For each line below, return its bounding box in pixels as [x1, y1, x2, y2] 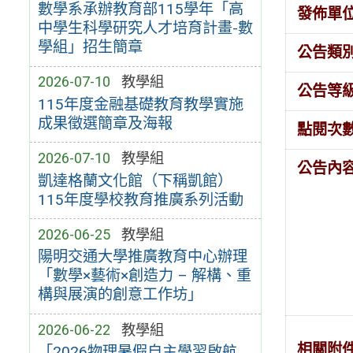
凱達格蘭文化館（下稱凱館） [37, 171, 232, 190]
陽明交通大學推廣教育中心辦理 [37, 247, 247, 266]
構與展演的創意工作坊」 [37, 285, 203, 304]
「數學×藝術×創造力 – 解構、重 [37, 266, 251, 285]
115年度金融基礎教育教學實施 [37, 95, 243, 113]
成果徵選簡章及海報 [37, 113, 173, 132]
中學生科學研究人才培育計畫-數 [37, 19, 253, 38]
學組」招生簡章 [37, 38, 143, 57]
